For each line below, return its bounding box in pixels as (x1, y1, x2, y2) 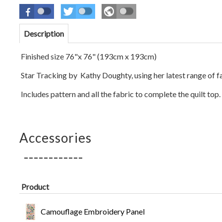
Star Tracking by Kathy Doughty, (20, 70, 134, 80)
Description (23, 29, 64, 38)
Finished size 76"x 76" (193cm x (20, 52, 130, 61)
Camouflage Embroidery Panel (40, 207, 145, 216)
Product (21, 182, 49, 191)
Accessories (19, 130, 92, 146)
